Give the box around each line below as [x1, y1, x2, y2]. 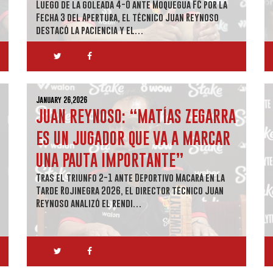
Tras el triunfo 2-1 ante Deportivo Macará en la [36, 172, 225, 183]
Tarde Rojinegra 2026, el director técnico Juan [36, 185, 224, 196]
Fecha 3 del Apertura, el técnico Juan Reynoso [36, 12, 219, 23]
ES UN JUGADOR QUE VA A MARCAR [36, 129, 230, 147]
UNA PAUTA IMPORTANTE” [36, 151, 184, 169]
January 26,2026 [36, 95, 87, 104]
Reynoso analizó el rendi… [36, 197, 142, 208]
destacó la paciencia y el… [36, 24, 144, 35]
